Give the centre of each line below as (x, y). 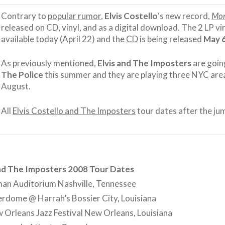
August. (16, 86)
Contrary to (24, 16)
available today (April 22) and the (64, 39)
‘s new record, (185, 16)
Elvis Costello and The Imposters (74, 110)
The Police (22, 75)
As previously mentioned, (49, 63)
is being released (171, 39)
